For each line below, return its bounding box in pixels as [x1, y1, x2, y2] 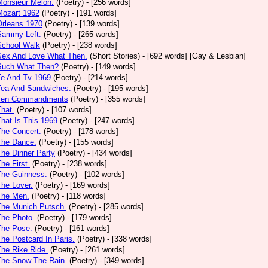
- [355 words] [100, 95, 145, 103]
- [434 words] [87, 148, 132, 157]
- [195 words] [103, 84, 148, 93]
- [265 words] [74, 30, 118, 39]
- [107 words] [47, 105, 92, 114]
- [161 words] [65, 224, 109, 233]
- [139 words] [75, 19, 120, 28]
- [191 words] [72, 8, 117, 17]
